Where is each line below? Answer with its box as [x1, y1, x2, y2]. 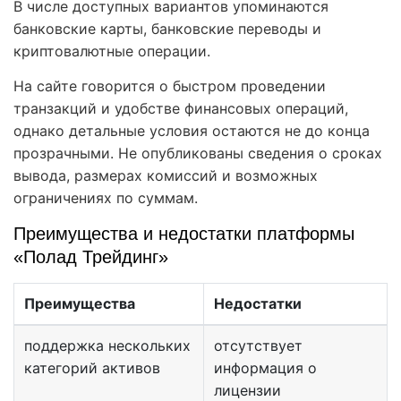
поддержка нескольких [23, 337, 191, 355]
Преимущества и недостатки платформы [13, 224, 354, 244]
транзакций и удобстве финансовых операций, [13, 99, 348, 118]
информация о [213, 359, 317, 378]
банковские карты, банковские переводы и [13, 20, 321, 38]
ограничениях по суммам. [13, 189, 198, 208]
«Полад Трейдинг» [13, 247, 168, 268]
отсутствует [213, 337, 303, 355]
